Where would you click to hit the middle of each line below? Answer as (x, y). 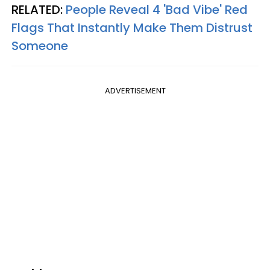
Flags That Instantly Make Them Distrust (132, 28)
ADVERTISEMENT (135, 91)
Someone (40, 46)
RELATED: (39, 10)
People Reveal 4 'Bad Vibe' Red (157, 10)
